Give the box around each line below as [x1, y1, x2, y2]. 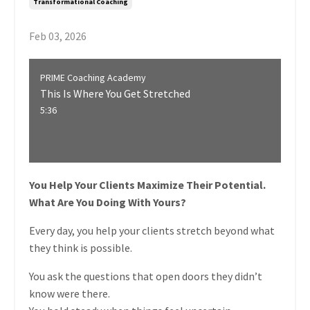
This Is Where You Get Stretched [40, 86, 190, 100]
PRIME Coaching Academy [40, 71, 146, 84]
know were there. [29, 286, 110, 300]
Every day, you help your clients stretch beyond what [29, 224, 275, 237]
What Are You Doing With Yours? [29, 195, 186, 209]
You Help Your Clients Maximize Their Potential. [29, 178, 266, 192]
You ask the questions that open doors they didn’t [29, 269, 262, 283]
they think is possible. [29, 241, 132, 255]
